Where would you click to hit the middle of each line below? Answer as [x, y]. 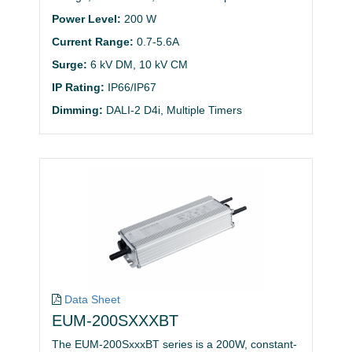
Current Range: [93, 42]
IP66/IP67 [132, 88]
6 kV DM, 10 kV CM [139, 65]
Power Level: [86, 19]
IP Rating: [78, 88]
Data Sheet [92, 299]
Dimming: [77, 110]
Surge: [70, 65]
